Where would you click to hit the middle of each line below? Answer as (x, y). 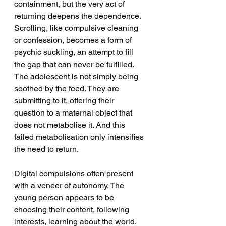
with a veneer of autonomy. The (70, 185)
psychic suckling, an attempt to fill (75, 52)
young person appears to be (65, 197)
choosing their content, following (73, 210)
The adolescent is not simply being (77, 76)
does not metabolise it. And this (71, 125)
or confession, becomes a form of (74, 40)
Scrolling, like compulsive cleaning (77, 28)
